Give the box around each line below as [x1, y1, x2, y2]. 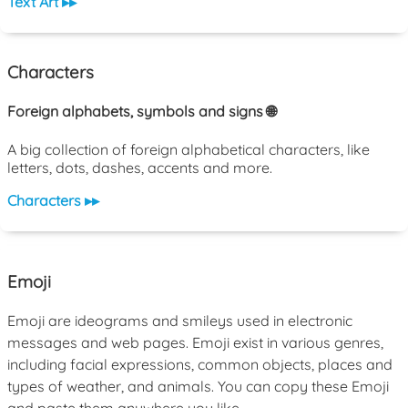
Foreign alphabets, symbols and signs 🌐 [7, 101, 276, 120]
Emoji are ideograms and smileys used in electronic [7, 311, 352, 330]
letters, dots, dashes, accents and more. [7, 158, 272, 178]
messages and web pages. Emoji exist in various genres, [7, 332, 383, 352]
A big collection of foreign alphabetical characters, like [7, 140, 370, 159]
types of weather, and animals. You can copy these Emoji [7, 376, 389, 395]
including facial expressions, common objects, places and [7, 354, 393, 373]
